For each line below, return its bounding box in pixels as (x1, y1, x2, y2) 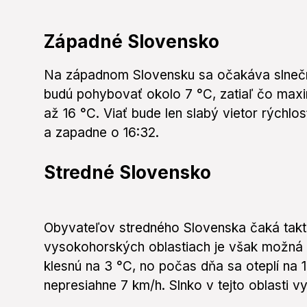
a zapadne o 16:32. (44, 125, 159, 141)
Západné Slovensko (44, 31, 219, 53)
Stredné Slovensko (44, 162, 211, 184)
